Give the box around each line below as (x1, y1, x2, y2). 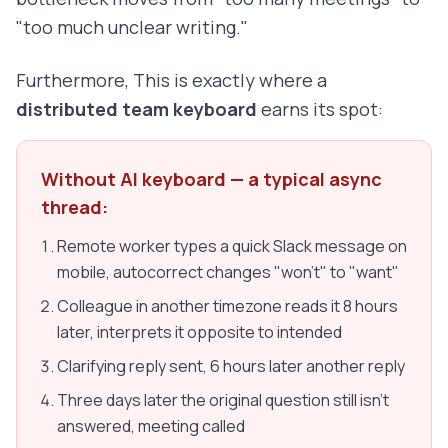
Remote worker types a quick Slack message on (57, 235, 407, 258)
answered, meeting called (57, 415, 245, 438)
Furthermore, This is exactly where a (16, 68, 327, 93)
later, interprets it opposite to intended (57, 321, 342, 344)
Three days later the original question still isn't (57, 389, 389, 412)
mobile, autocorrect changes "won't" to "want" (57, 261, 399, 284)
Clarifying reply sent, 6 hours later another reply (57, 355, 405, 378)
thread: (41, 195, 108, 220)
